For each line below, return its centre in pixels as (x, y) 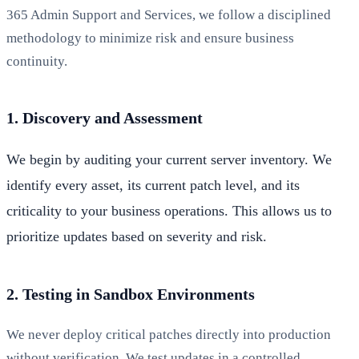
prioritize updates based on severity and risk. (137, 236)
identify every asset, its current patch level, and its (153, 185)
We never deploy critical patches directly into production (169, 334)
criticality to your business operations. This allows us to (169, 210)
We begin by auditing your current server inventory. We (169, 159)
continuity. (37, 61)
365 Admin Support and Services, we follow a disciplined (169, 14)
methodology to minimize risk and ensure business (150, 38)
